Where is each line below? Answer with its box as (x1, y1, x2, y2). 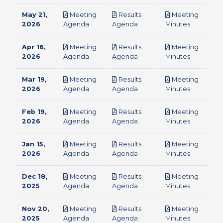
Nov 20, (22, 205, 49, 213)
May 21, (22, 11, 48, 18)
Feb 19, (22, 108, 47, 115)
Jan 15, (22, 140, 45, 148)
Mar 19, (22, 76, 47, 83)
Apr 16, (22, 43, 46, 51)
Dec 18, (22, 173, 48, 180)
